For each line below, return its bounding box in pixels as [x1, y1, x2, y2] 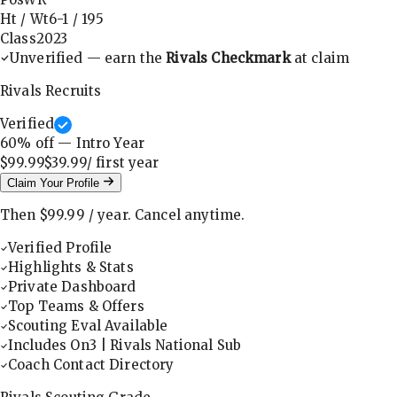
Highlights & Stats [8, 259, 134, 276]
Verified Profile [8, 239, 113, 257]
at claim [290, 50, 350, 67]
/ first [86, 154, 129, 172]
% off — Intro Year [17, 135, 145, 152]
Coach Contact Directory [8, 356, 175, 374]
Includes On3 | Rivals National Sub [8, 337, 242, 354]
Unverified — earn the [10, 50, 167, 67]
